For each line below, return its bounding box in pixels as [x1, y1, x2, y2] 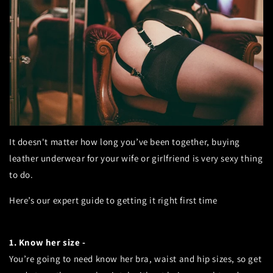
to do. [9, 169, 34, 181]
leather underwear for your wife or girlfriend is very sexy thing [9, 152, 263, 165]
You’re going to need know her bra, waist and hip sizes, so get [9, 253, 262, 265]
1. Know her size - [9, 236, 88, 249]
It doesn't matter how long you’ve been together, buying [9, 136, 241, 148]
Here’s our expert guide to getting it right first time [9, 194, 218, 207]
